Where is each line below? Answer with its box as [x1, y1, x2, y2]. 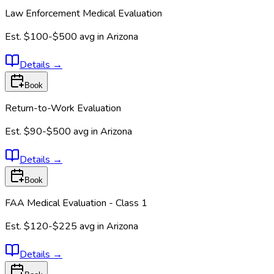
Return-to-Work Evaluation [5, 101, 121, 115]
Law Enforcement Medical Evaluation [5, 6, 162, 20]
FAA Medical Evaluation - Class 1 [5, 196, 147, 210]
